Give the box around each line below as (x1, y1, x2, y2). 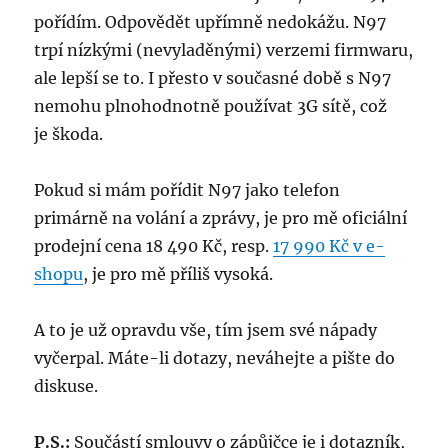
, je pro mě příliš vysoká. (83, 264, 274, 285)
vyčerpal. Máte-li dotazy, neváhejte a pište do (34, 348, 396, 369)
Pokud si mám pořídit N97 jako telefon (34, 180, 341, 201)
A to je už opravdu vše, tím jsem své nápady (34, 320, 378, 341)
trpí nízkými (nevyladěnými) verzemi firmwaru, (34, 40, 414, 61)
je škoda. (34, 124, 104, 145)
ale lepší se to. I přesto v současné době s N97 (34, 68, 392, 89)
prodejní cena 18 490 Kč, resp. (34, 236, 274, 257)
